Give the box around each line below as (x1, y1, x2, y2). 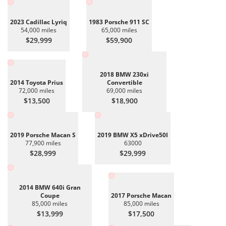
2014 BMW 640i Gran (19, 183, 81, 192)
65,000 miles (101, 26, 137, 34)
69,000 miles (106, 86, 142, 95)
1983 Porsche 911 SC (89, 18, 149, 26)
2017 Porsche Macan (111, 191, 172, 200)
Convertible (106, 78, 142, 87)
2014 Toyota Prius (10, 78, 63, 87)
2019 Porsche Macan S (10, 131, 76, 139)
